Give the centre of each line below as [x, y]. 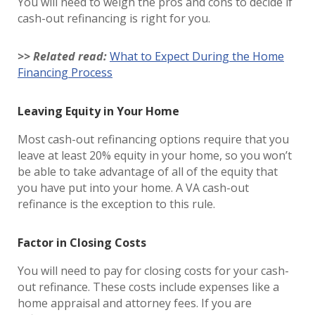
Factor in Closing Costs [83, 243]
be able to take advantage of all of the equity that [148, 172]
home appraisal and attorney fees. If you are [135, 303]
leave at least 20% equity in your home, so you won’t [155, 155]
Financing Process [65, 72]
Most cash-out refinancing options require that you [153, 139]
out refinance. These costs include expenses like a [148, 287]
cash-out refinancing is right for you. [117, 18]
